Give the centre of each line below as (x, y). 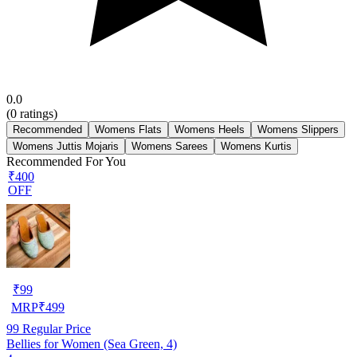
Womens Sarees (170, 146)
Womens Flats (128, 129)
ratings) (37, 113)
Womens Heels (210, 129)
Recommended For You (66, 161)
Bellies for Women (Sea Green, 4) (92, 343)
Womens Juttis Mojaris (66, 146)
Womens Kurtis (256, 146)
